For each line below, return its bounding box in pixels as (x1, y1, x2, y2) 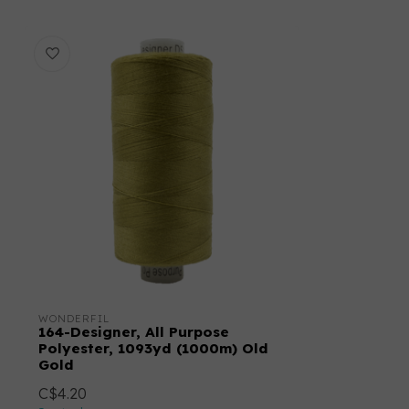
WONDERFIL (38, 312, 110, 326)
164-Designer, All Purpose (38, 323, 229, 341)
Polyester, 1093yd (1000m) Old (38, 340, 268, 358)
